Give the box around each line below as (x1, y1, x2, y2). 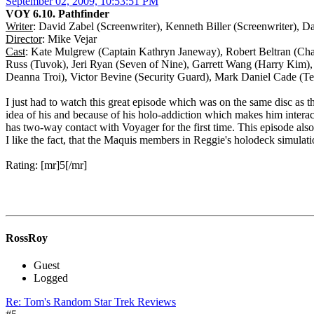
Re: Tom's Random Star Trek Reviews (6, 295, 176, 308)
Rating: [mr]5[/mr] (6, 159, 87, 172)
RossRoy (6, 231, 48, 244)
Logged (34, 271, 68, 284)
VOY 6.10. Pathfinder (6, 8, 109, 20)
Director (6, 33, 42, 46)
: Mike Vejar (42, 33, 97, 46)
